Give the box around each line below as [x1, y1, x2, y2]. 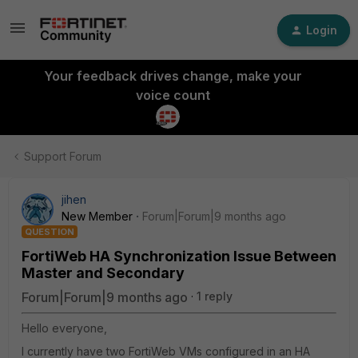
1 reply [197, 289, 233, 303]
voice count [135, 87, 210, 103]
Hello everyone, [22, 321, 107, 335]
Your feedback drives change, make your [43, 68, 302, 84]
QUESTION [25, 226, 74, 237]
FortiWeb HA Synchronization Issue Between [22, 248, 336, 265]
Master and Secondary [22, 265, 185, 281]
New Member [62, 209, 133, 223]
